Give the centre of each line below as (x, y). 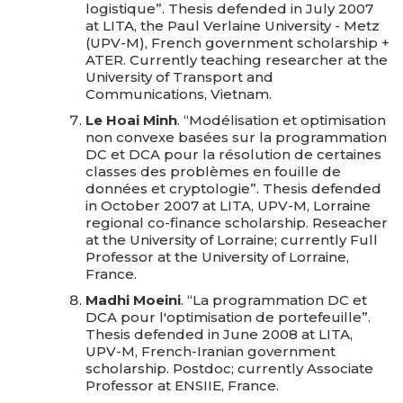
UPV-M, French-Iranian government (210, 351)
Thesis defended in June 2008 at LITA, (219, 334)
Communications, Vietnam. (179, 94)
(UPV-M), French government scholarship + (237, 43)
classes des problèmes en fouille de (213, 171)
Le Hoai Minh (131, 120)
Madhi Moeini (133, 300)
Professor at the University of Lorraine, (217, 257)
